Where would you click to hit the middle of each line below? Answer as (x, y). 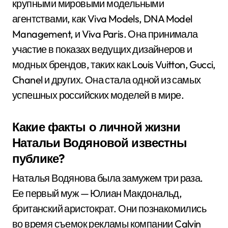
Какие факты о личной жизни (96, 127)
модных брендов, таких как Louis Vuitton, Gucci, (114, 64)
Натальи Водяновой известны (100, 142)
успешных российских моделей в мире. (98, 95)
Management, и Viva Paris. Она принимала (105, 34)
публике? (39, 158)
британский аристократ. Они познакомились (109, 208)
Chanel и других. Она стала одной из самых (107, 80)
